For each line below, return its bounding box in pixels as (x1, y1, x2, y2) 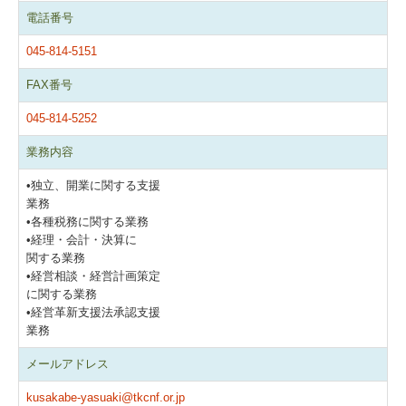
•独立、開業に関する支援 (26, 179, 160, 192)
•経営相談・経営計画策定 (26, 269, 160, 283)
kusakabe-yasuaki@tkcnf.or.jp (26, 391, 185, 404)
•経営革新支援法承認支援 (26, 305, 160, 319)
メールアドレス (26, 357, 109, 371)
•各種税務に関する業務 (26, 215, 149, 228)
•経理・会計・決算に (26, 233, 137, 246)
